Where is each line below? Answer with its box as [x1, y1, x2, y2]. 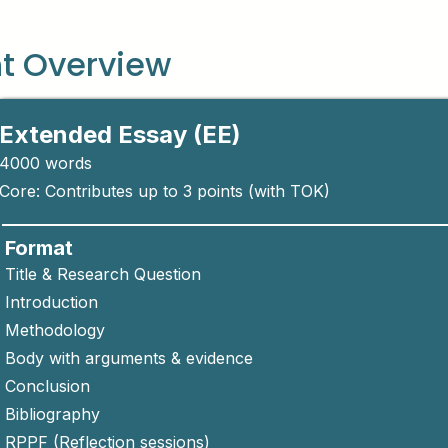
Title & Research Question [4, 264, 201, 284]
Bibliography [4, 404, 100, 424]
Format [4, 236, 73, 260]
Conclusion [4, 376, 90, 396]
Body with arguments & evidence [4, 348, 253, 368]
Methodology [4, 320, 105, 340]
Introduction [4, 292, 98, 312]
